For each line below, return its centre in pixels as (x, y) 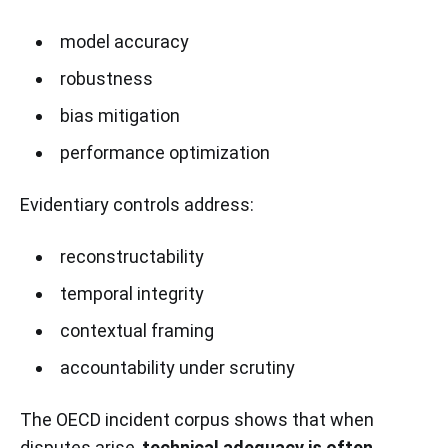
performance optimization (164, 152)
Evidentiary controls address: (137, 204)
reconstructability (131, 256)
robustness (106, 78)
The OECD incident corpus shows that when (197, 419)
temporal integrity (131, 293)
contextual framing (136, 330)
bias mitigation (119, 115)
